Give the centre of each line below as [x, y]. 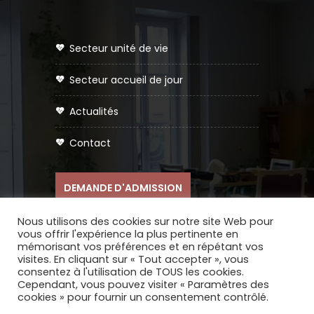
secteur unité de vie [122, 49]
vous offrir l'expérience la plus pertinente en [128, 234]
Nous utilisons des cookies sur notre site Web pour [145, 221]
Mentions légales [200, 299]
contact [94, 143]
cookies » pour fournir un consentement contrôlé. [143, 297]
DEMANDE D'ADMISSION [123, 188]
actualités [97, 112]
